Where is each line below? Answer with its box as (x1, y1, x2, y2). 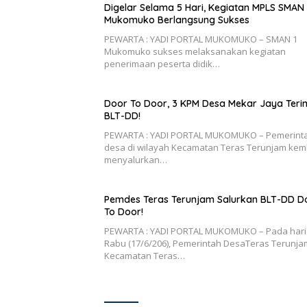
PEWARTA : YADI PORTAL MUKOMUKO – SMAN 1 (104, 32, 297, 45)
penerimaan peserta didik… (104, 57, 220, 70)
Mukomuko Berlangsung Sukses (104, 13, 249, 26)
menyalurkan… (104, 153, 167, 166)
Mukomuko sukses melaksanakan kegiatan (104, 45, 286, 58)
